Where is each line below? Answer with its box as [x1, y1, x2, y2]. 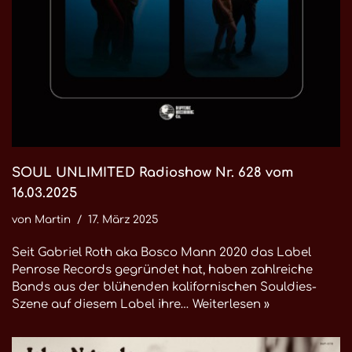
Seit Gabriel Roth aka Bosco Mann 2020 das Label [12, 246, 311, 259]
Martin [35, 214, 71, 225]
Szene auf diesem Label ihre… [12, 298, 192, 311]
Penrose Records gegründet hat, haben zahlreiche [12, 263, 313, 277]
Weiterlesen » [192, 298, 269, 311]
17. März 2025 [88, 214, 158, 225]
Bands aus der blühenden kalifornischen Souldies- [12, 280, 317, 294]
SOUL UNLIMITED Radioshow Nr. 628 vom [12, 165, 293, 180]
